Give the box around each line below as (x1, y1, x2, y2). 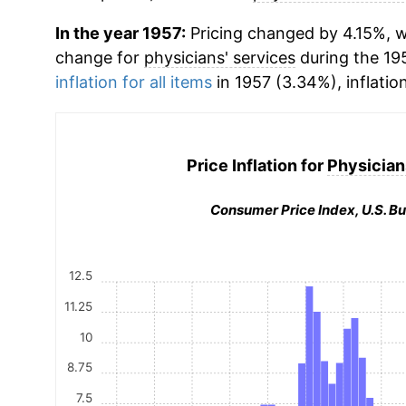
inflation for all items (54, 72, 212, 92)
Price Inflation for (187, 155, 328, 175)
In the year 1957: (54, 24, 186, 43)
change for (54, 48, 144, 67)
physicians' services (143, 48, 295, 67)
